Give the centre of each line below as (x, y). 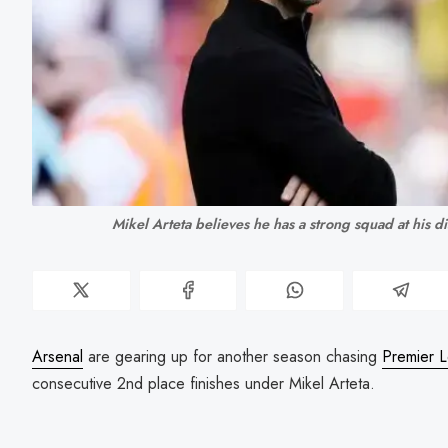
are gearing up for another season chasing (232, 356)
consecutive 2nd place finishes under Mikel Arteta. (203, 383)
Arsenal (57, 356)
